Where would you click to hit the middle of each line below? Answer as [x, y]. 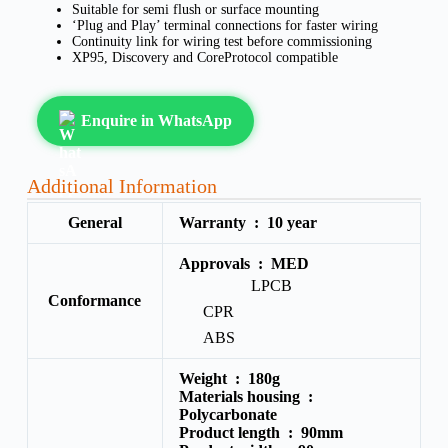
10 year [291, 222]
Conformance [95, 300]
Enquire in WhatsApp [156, 120]
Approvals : [224, 263]
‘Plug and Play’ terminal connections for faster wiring [224, 25]
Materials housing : [247, 396]
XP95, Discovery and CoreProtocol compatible [204, 57]
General [94, 222]
